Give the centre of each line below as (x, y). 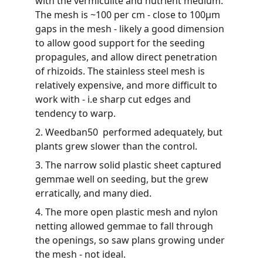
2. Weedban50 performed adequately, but (130, 132)
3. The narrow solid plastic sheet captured (129, 165)
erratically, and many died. (93, 193)
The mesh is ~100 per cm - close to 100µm (129, 15)
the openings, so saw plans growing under (131, 240)
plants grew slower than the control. (116, 146)
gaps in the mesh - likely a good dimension (131, 29)
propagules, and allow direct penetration (127, 57)
